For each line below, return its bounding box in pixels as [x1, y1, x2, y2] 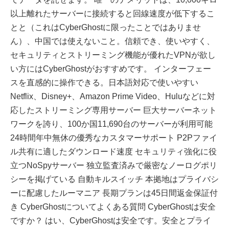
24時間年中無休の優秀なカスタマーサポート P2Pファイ [10, 133, 217, 143]
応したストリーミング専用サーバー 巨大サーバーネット [10, 106, 217, 115]
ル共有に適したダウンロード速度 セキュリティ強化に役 [10, 147, 217, 156]
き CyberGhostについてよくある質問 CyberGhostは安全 [10, 202, 216, 212]
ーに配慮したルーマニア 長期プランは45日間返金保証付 [10, 189, 218, 198]
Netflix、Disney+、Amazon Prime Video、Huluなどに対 [10, 92, 215, 101]
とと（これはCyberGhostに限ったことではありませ [10, 23, 201, 32]
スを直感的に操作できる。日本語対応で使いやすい [10, 78, 198, 87]
